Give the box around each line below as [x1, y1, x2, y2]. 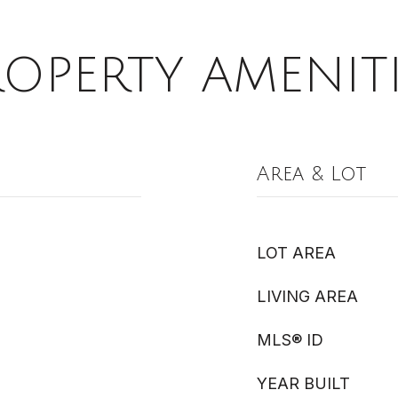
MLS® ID [257, 330, 323, 349]
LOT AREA [257, 243, 336, 262]
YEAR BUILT [257, 374, 350, 393]
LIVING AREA [257, 287, 358, 306]
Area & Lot [257, 163, 366, 185]
